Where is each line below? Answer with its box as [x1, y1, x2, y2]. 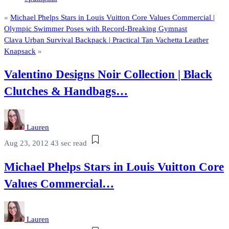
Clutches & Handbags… [4, 85, 128, 98]
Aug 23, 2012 [4, 139, 49, 147]
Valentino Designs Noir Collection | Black [4, 68, 212, 81]
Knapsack [4, 47, 36, 55]
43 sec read [51, 139, 87, 147]
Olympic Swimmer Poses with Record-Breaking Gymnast [4, 24, 187, 33]
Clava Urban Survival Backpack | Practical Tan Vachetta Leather [4, 35, 209, 44]
